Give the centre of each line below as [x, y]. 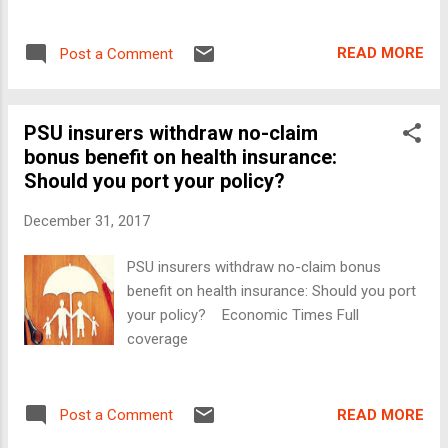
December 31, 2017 [87, 220]
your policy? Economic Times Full [243, 315]
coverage [158, 339]
